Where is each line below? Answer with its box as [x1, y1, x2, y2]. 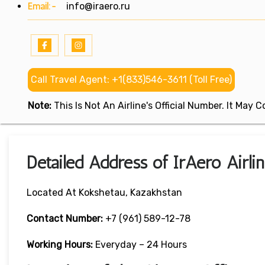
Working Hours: [27, 239, 95, 251]
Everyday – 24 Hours [95, 239, 187, 251]
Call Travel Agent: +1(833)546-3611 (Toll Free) [31, 74, 232, 86]
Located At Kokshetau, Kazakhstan [27, 187, 182, 199]
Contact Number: [27, 213, 103, 225]
